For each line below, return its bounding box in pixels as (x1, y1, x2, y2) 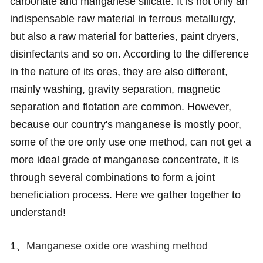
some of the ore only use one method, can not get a (9, 136, 251, 148)
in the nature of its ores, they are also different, (9, 65, 228, 77)
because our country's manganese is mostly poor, (9, 118, 241, 130)
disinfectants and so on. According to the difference (9, 48, 249, 60)
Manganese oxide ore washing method (26, 240, 208, 252)
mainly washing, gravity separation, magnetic (9, 83, 220, 95)
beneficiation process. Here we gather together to (9, 188, 241, 201)
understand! (9, 206, 66, 218)
